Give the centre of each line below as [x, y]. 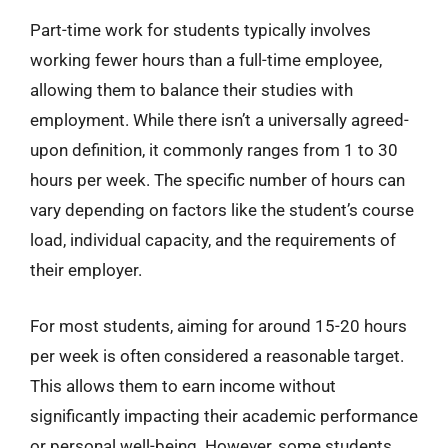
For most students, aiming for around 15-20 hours [218, 325]
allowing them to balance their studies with [191, 90]
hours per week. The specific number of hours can [217, 180]
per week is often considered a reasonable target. [217, 355]
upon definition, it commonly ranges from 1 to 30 [214, 150]
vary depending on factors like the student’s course [222, 210]
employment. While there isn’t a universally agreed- [219, 120]
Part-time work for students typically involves [200, 30]
